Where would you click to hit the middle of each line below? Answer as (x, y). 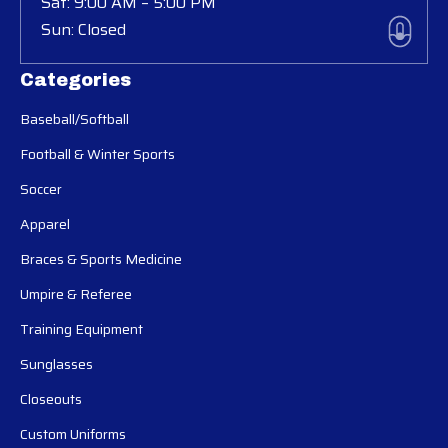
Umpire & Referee (76, 293)
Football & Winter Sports (97, 153)
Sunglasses (56, 363)
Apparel (45, 223)
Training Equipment (81, 328)
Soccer (41, 188)
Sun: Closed (83, 29)
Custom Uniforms (73, 433)
